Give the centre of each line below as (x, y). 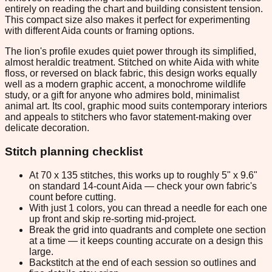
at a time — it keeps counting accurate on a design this (146, 240)
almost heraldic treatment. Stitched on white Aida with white (132, 63)
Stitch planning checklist (74, 151)
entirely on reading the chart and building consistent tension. (134, 9)
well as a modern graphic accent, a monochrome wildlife (125, 84)
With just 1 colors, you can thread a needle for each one (148, 208)
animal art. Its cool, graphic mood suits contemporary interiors (136, 106)
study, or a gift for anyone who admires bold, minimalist (122, 95)
